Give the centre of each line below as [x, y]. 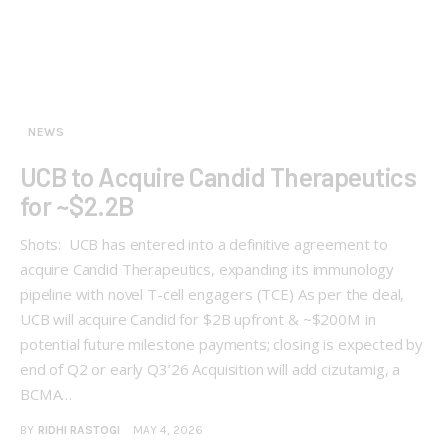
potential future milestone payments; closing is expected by [222, 344]
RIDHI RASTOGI [78, 430]
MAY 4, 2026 [167, 430]
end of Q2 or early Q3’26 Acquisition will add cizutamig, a [210, 369]
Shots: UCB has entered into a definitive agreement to [204, 244]
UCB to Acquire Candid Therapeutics [218, 176]
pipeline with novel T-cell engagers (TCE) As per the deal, [212, 294]
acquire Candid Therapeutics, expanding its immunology [207, 269]
